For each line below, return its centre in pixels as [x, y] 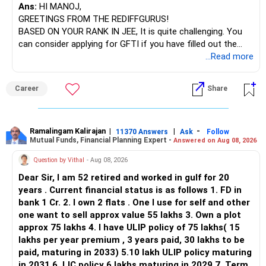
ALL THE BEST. [48, 82]
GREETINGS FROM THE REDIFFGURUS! [94, 19]
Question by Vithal [59, 160]
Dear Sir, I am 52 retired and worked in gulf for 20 [124, 178]
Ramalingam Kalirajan [68, 131]
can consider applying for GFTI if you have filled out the [128, 44]
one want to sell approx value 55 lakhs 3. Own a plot [130, 215]
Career [27, 89]
